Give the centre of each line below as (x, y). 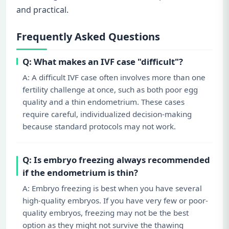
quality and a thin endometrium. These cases (104, 101)
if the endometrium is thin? (80, 172)
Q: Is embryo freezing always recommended (116, 159)
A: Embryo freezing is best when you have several (112, 188)
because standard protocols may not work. (99, 126)
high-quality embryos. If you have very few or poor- (115, 200)
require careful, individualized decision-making (107, 114)
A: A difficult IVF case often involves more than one (114, 77)
